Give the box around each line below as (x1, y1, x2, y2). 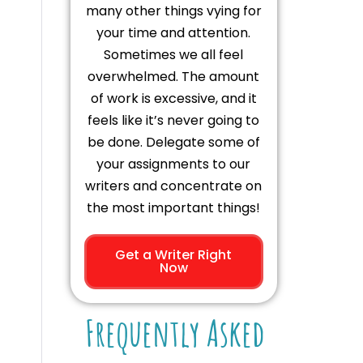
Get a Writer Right (115, 245, 233, 264)
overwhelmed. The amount (88, 66, 260, 86)
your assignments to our (96, 154, 251, 173)
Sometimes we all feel (104, 45, 244, 64)
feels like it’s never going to (88, 110, 260, 130)
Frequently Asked (85, 309, 266, 356)
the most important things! (87, 198, 261, 217)
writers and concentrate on (85, 176, 263, 195)
